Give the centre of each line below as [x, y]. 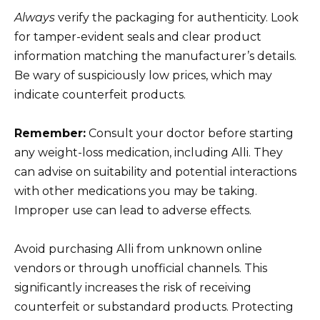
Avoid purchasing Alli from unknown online [138, 249]
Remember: [50, 133]
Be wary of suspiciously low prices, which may [143, 75]
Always [35, 17]
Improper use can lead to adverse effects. [133, 210]
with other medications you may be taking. [136, 191]
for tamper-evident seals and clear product [138, 36]
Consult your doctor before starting [190, 133]
